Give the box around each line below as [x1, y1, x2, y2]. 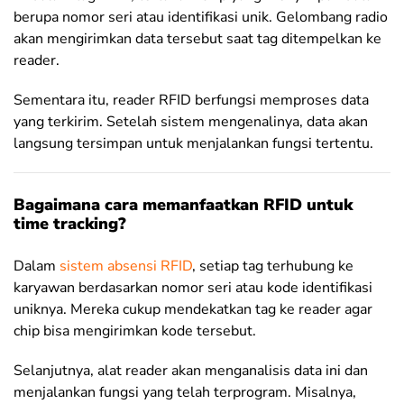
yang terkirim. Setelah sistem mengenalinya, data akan [14, 112, 368, 132]
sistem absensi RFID [60, 256, 192, 276]
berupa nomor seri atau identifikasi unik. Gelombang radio [14, 7, 388, 27]
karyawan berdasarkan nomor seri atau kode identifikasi [14, 278, 372, 298]
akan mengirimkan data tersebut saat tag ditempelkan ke [14, 29, 381, 49]
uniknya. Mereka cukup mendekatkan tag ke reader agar [14, 299, 372, 319]
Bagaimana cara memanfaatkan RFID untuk [14, 194, 353, 216]
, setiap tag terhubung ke [192, 256, 353, 276]
